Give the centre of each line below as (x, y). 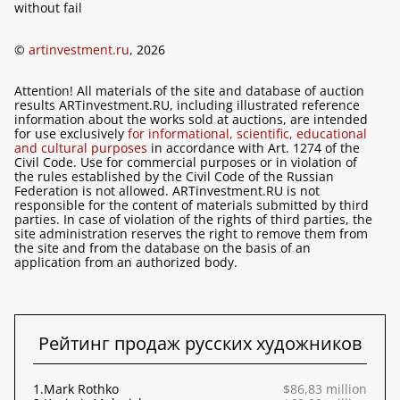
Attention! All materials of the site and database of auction (189, 91)
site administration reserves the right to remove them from (191, 233)
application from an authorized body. (126, 262)
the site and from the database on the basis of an (162, 248)
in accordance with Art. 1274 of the (254, 148)
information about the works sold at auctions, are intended (191, 119)
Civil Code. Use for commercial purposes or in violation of (186, 162)
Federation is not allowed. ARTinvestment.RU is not (167, 191)
